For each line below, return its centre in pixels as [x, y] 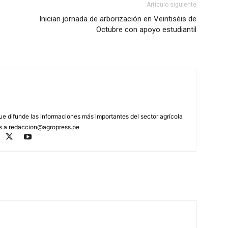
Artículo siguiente [172, 5]
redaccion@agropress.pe [44, 127]
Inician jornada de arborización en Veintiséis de [118, 19]
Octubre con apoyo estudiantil [146, 30]
